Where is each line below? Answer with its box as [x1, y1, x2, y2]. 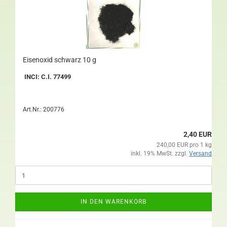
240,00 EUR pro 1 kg [157, 141, 212, 148]
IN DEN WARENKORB [81, 198, 146, 205]
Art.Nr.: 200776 [23, 106, 64, 113]
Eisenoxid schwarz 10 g [23, 56, 96, 64]
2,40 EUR [183, 130, 212, 138]
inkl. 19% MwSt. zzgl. [131, 150, 189, 157]
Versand [189, 150, 212, 157]
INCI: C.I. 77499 [23, 73, 71, 81]
